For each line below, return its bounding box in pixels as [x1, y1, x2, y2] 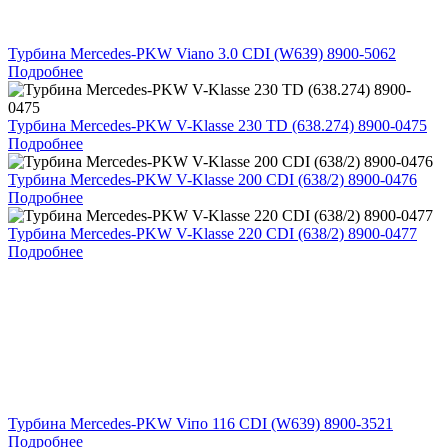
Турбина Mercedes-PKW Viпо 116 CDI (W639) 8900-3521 [8, 414, 393, 432]
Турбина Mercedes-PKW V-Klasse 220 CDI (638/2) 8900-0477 [8, 224, 417, 242]
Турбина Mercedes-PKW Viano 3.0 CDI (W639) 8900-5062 [8, 44, 396, 62]
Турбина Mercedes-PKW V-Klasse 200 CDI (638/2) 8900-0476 [8, 170, 417, 188]
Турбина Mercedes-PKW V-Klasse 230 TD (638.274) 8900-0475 [8, 116, 427, 134]
